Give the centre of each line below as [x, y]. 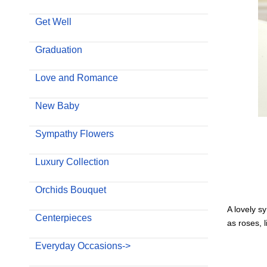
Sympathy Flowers [74, 133]
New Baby [57, 105]
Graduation [58, 49]
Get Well [53, 21]
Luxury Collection [72, 162]
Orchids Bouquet [70, 190]
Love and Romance [76, 77]
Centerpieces [63, 218]
